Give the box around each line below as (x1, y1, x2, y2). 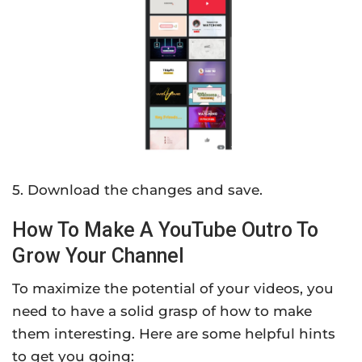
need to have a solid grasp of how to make (12, 302, 312, 319)
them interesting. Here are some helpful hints (12, 325, 335, 342)
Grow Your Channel (12, 243, 184, 267)
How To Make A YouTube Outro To (12, 217, 318, 242)
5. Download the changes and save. (12, 181, 263, 198)
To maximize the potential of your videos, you (12, 280, 334, 297)
